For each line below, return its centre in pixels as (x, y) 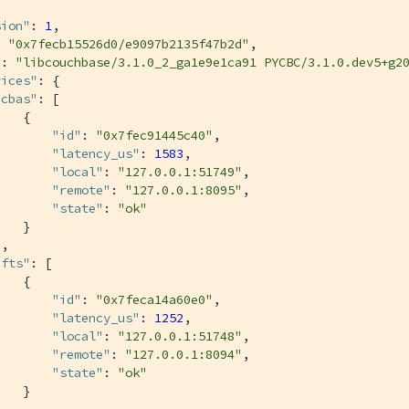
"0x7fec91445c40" (154, 135)
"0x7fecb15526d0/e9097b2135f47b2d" (129, 43)
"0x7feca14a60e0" (154, 299)
